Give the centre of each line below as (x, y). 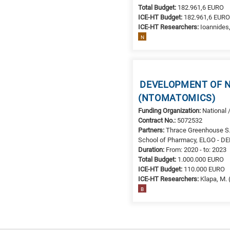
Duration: (152, 149)
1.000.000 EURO (201, 159)
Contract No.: (158, 120)
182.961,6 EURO (201, 7)
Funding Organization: (170, 110)
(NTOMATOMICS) (177, 98)
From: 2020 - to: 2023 (196, 149)
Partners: (152, 130)
